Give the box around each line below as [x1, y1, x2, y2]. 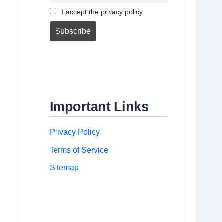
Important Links [49, 99, 149, 114]
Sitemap [49, 164, 79, 172]
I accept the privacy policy [59, 7, 143, 16]
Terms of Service [49, 146, 108, 155]
